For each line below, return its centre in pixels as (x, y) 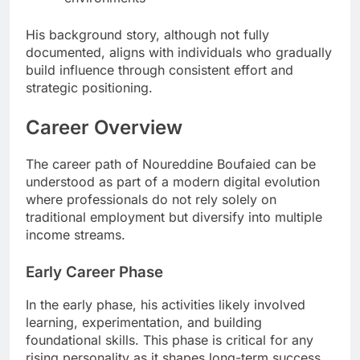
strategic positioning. (89, 87)
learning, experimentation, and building (144, 323)
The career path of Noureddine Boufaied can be (171, 164)
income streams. (76, 234)
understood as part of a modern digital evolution (173, 181)
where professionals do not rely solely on (151, 199)
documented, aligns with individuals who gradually (179, 52)
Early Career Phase (94, 272)
